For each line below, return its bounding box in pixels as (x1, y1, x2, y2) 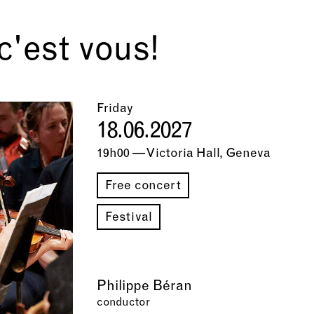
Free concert (104, 179, 181, 193)
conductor (96, 296, 150, 308)
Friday (96, 102, 133, 116)
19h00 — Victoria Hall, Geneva (96, 146, 271, 161)
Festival (104, 210, 153, 224)
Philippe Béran (96, 279, 192, 294)
